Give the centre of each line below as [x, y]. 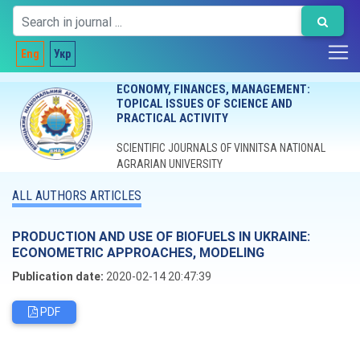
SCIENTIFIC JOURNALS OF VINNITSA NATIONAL [221, 148]
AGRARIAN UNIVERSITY [169, 164]
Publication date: [58, 276]
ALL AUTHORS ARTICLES [77, 196]
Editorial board [56, 336]
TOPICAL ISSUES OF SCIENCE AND [204, 104]
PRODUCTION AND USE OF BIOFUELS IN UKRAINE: [161, 236]
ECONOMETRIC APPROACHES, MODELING [138, 252]
